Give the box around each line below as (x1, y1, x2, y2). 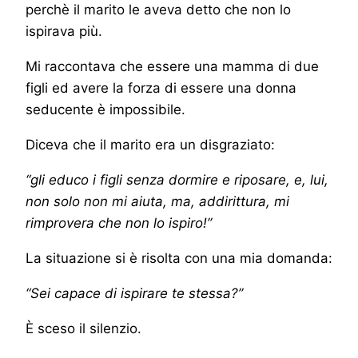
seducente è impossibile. (26, 101, 185, 118)
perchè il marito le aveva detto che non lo (26, 2, 291, 18)
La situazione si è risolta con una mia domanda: (26, 250, 332, 267)
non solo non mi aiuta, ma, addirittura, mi (26, 193, 289, 210)
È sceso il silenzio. (26, 320, 141, 337)
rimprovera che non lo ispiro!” (26, 215, 212, 232)
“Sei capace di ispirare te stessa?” (26, 285, 243, 302)
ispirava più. (26, 23, 102, 40)
